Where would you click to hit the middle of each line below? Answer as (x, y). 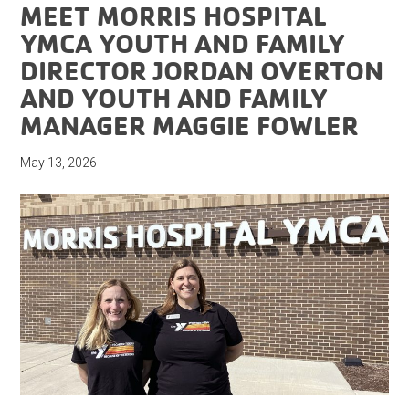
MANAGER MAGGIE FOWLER (190, 125)
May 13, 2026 (59, 163)
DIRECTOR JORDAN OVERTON (202, 70)
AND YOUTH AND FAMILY (174, 98)
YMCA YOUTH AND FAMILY (183, 43)
